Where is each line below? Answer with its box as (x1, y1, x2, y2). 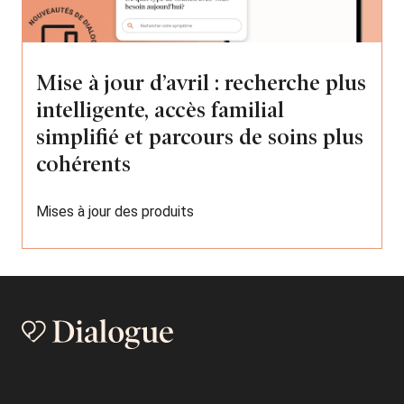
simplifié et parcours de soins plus (36, 124, 363, 150)
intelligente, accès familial (36, 96, 284, 123)
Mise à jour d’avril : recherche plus (36, 69, 366, 96)
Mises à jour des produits (36, 202, 194, 220)
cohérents (36, 151, 131, 177)
